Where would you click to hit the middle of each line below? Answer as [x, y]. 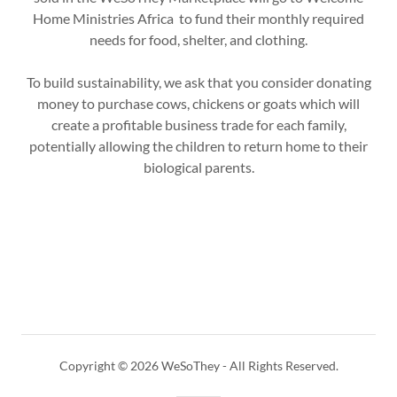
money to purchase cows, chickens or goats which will [198, 104]
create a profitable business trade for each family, [198, 125]
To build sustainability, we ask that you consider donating [198, 82]
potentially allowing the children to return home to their [198, 146]
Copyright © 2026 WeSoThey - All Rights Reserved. [198, 366]
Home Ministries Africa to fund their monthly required [198, 19]
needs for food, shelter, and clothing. [198, 40]
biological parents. [198, 167]
